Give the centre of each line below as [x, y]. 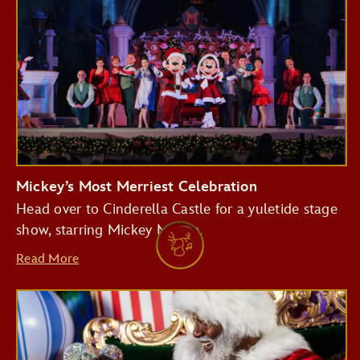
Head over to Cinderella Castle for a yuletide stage [177, 210]
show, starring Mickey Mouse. [109, 231]
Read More [48, 260]
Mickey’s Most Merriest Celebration [137, 187]
